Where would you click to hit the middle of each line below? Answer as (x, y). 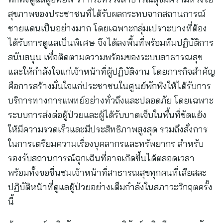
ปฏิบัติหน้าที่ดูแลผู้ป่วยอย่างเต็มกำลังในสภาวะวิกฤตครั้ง (110, 187)
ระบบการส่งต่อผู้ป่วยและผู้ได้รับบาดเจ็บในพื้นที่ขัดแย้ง (107, 115)
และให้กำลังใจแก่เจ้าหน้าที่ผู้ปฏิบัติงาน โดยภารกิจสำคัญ (111, 71)
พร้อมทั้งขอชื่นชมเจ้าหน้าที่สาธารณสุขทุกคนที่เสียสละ (107, 172)
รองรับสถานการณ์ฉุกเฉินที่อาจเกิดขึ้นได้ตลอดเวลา (101, 158)
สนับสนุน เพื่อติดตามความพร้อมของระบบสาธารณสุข (105, 57)
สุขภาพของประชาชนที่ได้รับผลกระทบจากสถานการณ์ (107, 14)
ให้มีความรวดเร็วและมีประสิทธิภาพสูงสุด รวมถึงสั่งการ (108, 129)
